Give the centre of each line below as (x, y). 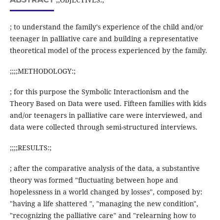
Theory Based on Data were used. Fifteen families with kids (108, 103)
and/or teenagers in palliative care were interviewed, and (106, 115)
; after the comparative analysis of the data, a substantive (105, 168)
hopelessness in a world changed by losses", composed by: (106, 192)
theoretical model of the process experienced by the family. (108, 50)
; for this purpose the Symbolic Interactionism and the (99, 91)
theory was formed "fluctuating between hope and (94, 180)
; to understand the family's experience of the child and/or (106, 27)
